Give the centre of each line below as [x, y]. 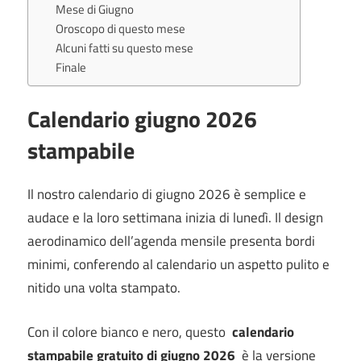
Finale [71, 68]
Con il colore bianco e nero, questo [130, 332]
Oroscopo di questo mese [121, 29]
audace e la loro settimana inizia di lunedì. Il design [175, 218]
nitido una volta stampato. [104, 288]
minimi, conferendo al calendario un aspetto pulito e [178, 265]
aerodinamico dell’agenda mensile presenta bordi [171, 241]
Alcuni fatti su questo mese [125, 48]
